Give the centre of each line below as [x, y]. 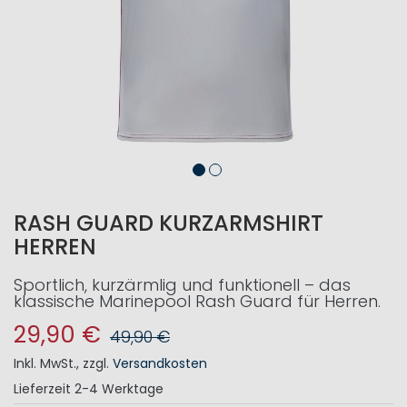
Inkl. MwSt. [45, 363]
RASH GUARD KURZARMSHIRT [169, 223]
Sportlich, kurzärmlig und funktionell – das [182, 285]
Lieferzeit [42, 389]
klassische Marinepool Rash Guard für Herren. [197, 301]
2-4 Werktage [119, 389]
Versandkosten [160, 363]
